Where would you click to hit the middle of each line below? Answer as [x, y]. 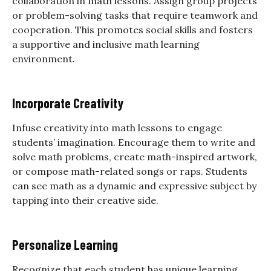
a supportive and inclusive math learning [106, 44]
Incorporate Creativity [68, 103]
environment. [44, 58]
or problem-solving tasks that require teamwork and [135, 15]
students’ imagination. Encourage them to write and [134, 142]
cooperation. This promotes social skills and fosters [132, 29]
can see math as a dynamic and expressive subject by [134, 185]
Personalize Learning [65, 244]
